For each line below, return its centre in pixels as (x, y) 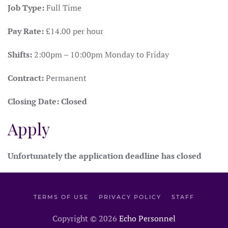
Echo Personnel (147, 218)
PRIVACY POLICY (130, 197)
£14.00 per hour (74, 31)
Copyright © (76, 218)
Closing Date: (33, 101)
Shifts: (20, 54)
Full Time (63, 8)
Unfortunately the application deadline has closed (105, 156)
